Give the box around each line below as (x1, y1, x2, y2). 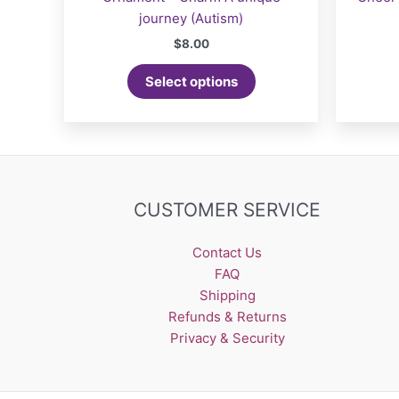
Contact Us (192, 244, 263, 262)
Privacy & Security (169, 330, 285, 347)
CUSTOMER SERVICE (134, 199, 322, 222)
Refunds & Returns (167, 308, 287, 326)
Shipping (199, 287, 256, 305)
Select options (144, 73, 238, 91)
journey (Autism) (139, 10, 243, 28)
